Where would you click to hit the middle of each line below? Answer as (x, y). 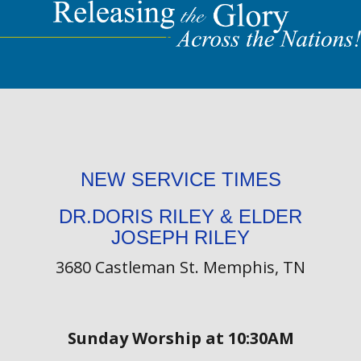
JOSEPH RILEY (180, 237)
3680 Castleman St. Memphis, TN (180, 267)
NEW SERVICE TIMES (180, 179)
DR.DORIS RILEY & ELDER (180, 216)
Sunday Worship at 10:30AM (180, 338)
